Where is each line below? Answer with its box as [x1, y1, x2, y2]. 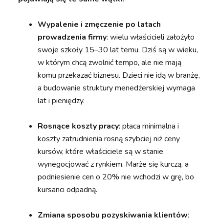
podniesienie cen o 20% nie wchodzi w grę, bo [38, 172, 195, 183]
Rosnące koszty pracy [38, 121, 119, 132]
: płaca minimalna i [119, 121, 179, 132]
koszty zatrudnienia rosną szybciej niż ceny [38, 133, 180, 145]
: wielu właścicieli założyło [107, 32, 195, 43]
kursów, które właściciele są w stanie [38, 146, 164, 157]
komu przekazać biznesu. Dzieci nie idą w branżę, [38, 70, 200, 81]
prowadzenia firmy [38, 32, 107, 43]
